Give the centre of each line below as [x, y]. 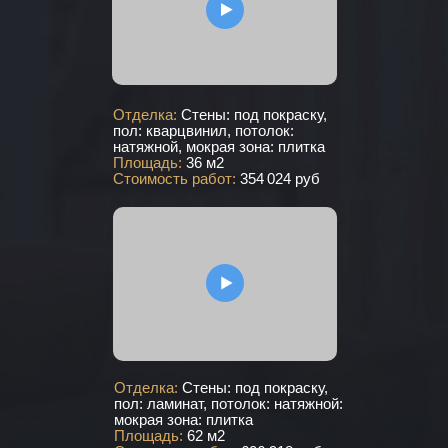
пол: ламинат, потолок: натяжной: [228, 403]
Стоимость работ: [176, 178]
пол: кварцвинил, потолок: [203, 130]
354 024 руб [280, 178]
